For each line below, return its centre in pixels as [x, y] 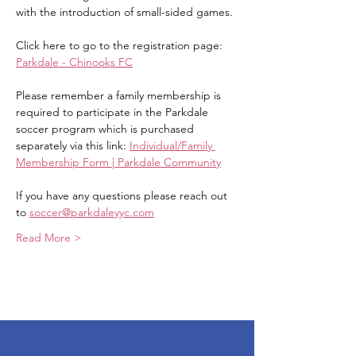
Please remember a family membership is [120, 96]
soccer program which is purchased [106, 129]
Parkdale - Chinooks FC [74, 62]
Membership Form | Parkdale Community [118, 163]
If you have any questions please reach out [123, 196]
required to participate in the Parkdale [114, 112]
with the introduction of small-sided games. [124, 12]
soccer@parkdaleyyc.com [92, 213]
